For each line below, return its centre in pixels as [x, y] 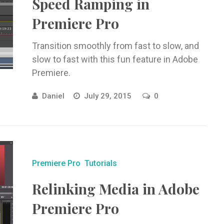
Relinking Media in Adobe [115, 189]
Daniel [53, 96]
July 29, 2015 [108, 96]
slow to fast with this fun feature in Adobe [115, 59]
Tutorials [100, 163]
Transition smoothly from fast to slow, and [115, 46]
